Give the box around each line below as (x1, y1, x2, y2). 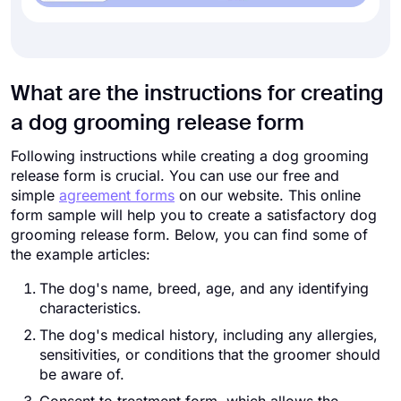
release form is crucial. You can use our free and (11, 166, 339, 184)
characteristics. (39, 299, 146, 317)
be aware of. (39, 365, 124, 383)
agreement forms (59, 186, 175, 204)
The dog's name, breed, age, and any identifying (39, 279, 369, 297)
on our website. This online (175, 186, 361, 204)
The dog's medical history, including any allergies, (39, 326, 378, 344)
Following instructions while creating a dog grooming (11, 147, 369, 165)
